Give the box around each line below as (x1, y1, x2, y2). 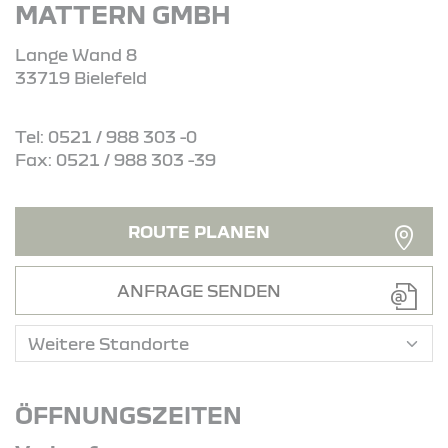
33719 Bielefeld (15, 67, 147, 87)
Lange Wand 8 (15, 44, 137, 64)
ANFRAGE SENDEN (116, 280, 281, 300)
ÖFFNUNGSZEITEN (15, 401, 242, 428)
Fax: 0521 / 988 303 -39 (15, 149, 216, 169)
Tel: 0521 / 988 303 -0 (15, 126, 197, 146)
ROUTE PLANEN (127, 221, 270, 241)
